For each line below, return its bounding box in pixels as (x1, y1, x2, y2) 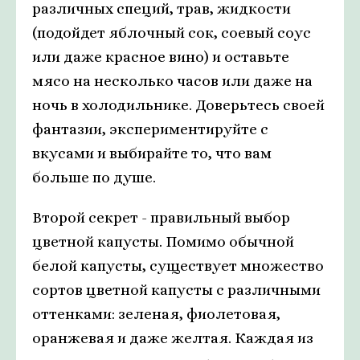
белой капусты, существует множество (32, 257, 324, 275)
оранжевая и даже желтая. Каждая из (32, 329, 313, 347)
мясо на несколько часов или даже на (32, 72, 313, 90)
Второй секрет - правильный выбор (32, 209, 290, 227)
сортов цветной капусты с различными (32, 281, 321, 299)
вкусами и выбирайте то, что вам (32, 145, 272, 162)
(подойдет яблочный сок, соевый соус (32, 24, 311, 42)
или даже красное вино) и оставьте (32, 48, 289, 66)
